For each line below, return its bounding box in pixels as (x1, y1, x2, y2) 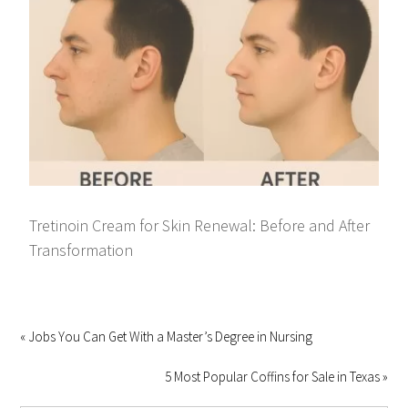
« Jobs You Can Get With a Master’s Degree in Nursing (20, 327, 313, 345)
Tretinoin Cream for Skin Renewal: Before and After (29, 214, 371, 236)
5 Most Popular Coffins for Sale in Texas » (164, 367, 388, 385)
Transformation (29, 239, 134, 260)
